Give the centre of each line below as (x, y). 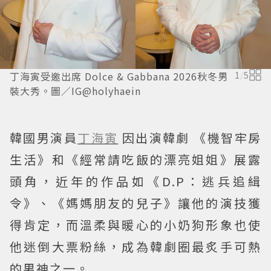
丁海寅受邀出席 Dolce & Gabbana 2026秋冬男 (119, 77)
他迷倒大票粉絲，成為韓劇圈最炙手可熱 (135, 247)
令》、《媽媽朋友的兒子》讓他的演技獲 (135, 203)
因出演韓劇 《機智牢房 (192, 138)
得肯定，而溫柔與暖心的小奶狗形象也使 (135, 225)
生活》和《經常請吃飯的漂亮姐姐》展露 (135, 160)
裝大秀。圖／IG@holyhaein (75, 91)
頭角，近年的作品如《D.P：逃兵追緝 (135, 181)
